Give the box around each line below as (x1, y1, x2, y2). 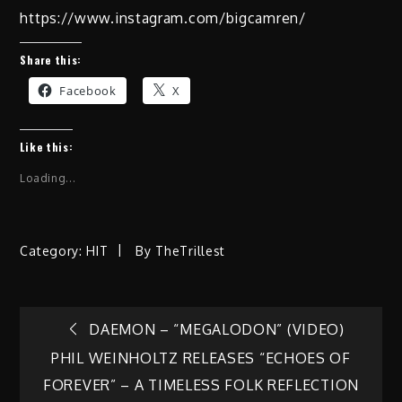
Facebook (59, 82, 117, 99)
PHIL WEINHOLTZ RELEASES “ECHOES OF (51, 349, 351, 368)
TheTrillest (155, 242, 226, 258)
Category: (20, 242, 87, 258)
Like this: (20, 138, 74, 154)
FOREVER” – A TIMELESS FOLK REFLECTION (43, 376, 359, 395)
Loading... (20, 170, 76, 185)
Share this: (20, 51, 83, 67)
